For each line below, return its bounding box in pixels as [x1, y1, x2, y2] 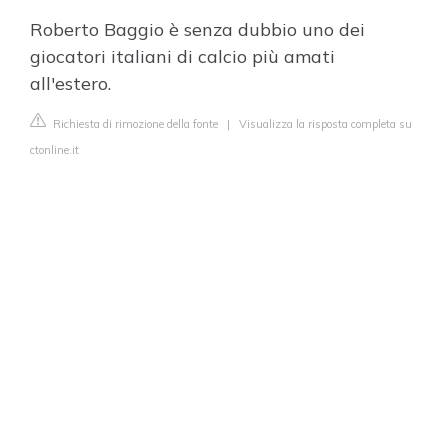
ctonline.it [30, 143, 79, 157]
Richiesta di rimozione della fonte [50, 117, 218, 131]
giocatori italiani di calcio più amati [30, 45, 335, 68]
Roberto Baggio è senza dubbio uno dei [30, 18, 365, 41]
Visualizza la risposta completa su [239, 117, 412, 131]
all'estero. [30, 72, 111, 95]
